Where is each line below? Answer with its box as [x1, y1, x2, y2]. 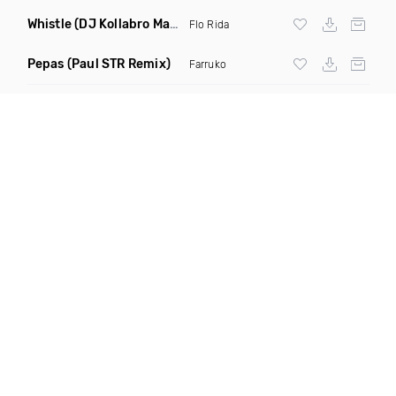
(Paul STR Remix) [66, 57, 171, 72]
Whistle [27, 17, 72, 32]
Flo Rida [188, 18, 230, 31]
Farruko [188, 57, 226, 71]
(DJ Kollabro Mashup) [74, 17, 171, 32]
